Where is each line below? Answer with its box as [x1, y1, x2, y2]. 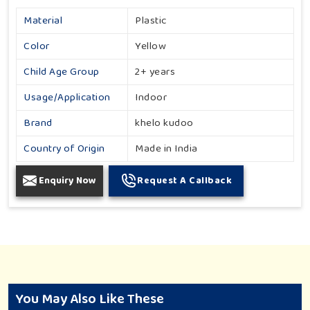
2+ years [135, 63, 175, 80]
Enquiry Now [39, 172, 96, 188]
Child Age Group [24, 63, 100, 80]
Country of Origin [24, 140, 105, 157]
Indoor [135, 89, 167, 106]
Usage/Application [24, 89, 111, 106]
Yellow [135, 37, 166, 55]
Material [24, 12, 62, 29]
